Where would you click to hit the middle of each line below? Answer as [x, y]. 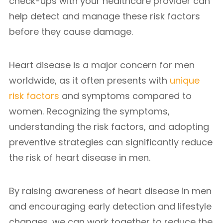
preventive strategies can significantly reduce [111, 142]
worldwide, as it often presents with [89, 80]
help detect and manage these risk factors [105, 16]
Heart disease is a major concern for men [102, 65]
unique [185, 80]
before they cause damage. [71, 32]
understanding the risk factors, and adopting [109, 127]
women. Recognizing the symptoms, [89, 111]
